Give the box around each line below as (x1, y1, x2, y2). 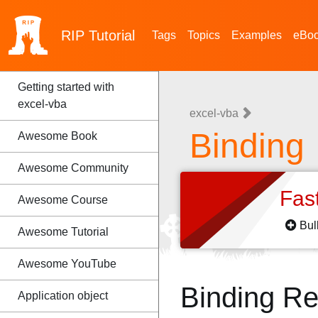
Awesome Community (18, 162, 128, 174)
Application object (18, 290, 108, 302)
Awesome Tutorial (18, 226, 109, 238)
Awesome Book (18, 130, 97, 142)
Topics (187, 29, 220, 41)
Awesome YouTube (18, 258, 116, 270)
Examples (231, 29, 282, 41)
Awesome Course (18, 194, 108, 206)
